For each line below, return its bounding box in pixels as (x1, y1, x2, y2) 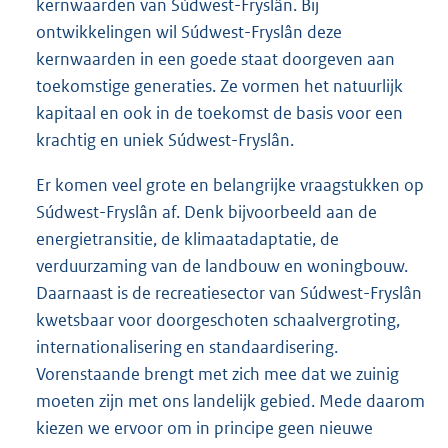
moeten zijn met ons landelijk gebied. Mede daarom (36, 390, 425, 413)
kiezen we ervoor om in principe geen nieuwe (36, 417, 373, 440)
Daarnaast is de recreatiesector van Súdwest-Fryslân (36, 282, 422, 305)
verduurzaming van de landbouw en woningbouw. (36, 255, 408, 278)
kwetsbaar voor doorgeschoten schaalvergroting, (36, 309, 400, 332)
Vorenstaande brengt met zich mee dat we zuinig (36, 363, 399, 386)
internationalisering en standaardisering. (36, 336, 338, 359)
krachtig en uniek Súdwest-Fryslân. (36, 129, 294, 152)
